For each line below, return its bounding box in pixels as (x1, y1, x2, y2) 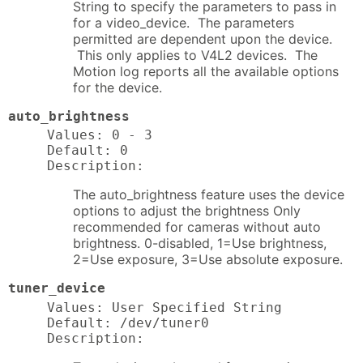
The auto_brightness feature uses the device (73, 186, 344, 203)
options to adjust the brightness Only (73, 203, 301, 220)
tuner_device (8, 280, 105, 297)
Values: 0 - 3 (47, 127, 152, 143)
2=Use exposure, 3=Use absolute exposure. (73, 251, 343, 268)
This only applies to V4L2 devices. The (73, 46, 318, 63)
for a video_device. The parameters (73, 14, 294, 31)
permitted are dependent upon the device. (73, 30, 332, 47)
